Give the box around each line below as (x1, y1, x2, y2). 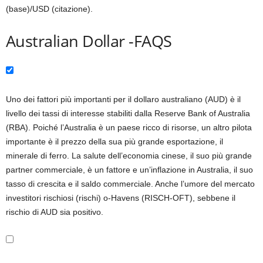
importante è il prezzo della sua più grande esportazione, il (6, 137, 223, 146)
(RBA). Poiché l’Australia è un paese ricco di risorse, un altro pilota (6, 123, 252, 132)
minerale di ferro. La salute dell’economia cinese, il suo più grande (6, 151, 252, 160)
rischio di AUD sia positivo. (6, 207, 103, 217)
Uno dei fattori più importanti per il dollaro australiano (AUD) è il (6, 95, 241, 104)
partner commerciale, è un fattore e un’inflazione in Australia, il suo (6, 165, 253, 174)
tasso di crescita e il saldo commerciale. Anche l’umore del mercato (6, 179, 255, 188)
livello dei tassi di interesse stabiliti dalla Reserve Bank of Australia (6, 109, 250, 118)
